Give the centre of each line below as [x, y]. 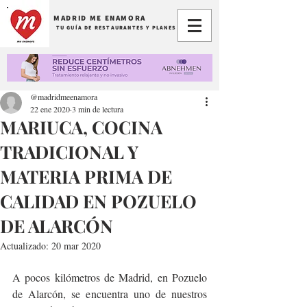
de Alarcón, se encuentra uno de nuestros [110, 294]
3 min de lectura [98, 109]
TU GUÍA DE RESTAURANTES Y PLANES [116, 27]
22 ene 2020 [50, 109]
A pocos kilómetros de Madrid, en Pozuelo [110, 277]
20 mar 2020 [76, 246]
